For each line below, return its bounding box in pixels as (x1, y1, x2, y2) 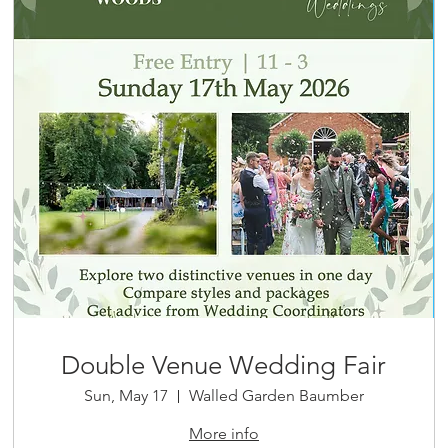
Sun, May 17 (83, 386, 168, 406)
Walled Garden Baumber (188, 386, 364, 406)
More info (188, 424, 259, 444)
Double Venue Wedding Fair (61, 350, 387, 382)
